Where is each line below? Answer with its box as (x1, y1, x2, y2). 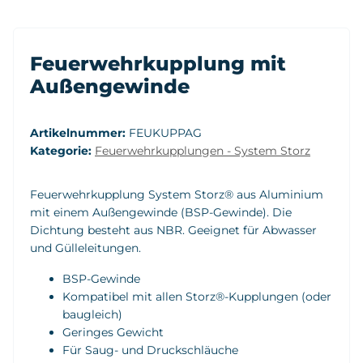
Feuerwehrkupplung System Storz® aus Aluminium (30, 186, 323, 202)
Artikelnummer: (30, 125, 129, 140)
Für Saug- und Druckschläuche (62, 342, 238, 357)
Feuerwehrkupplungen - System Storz (95, 143, 310, 158)
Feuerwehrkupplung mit (30, 51, 286, 75)
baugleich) (62, 306, 122, 322)
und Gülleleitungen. (30, 240, 141, 255)
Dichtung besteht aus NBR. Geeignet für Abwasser (30, 222, 317, 237)
